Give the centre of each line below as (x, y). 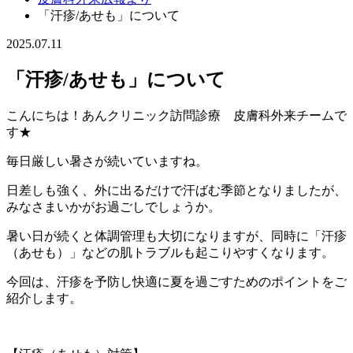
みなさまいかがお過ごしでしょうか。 (113, 206)
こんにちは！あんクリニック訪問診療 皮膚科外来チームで (176, 115)
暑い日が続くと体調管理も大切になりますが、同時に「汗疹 (176, 236)
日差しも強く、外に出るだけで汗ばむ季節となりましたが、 (176, 190)
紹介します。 (44, 298)
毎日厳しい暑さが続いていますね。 (107, 161)
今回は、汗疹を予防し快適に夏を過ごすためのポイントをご (176, 281)
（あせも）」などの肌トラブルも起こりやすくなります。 (170, 252)
